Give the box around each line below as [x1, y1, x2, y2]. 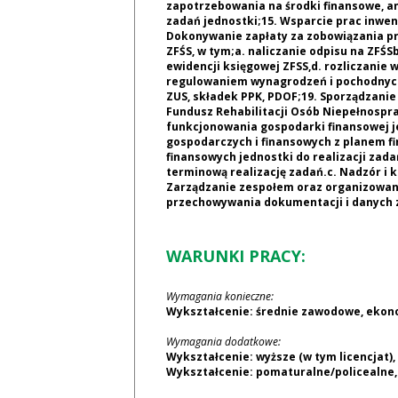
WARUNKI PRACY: [165, 245, 306, 267]
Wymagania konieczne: [165, 289, 274, 304]
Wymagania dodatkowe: [165, 334, 281, 349]
